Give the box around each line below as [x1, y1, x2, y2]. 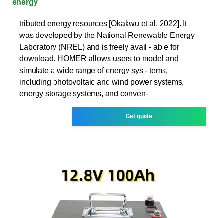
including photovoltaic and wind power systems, [19, 77, 184, 86]
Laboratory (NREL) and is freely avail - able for [19, 42, 179, 51]
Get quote [126, 112, 153, 120]
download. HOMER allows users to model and [19, 54, 179, 63]
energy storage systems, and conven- [19, 89, 148, 98]
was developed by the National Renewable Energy [19, 31, 195, 39]
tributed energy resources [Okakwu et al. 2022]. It [19, 19, 187, 28]
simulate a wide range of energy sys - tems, [19, 66, 168, 74]
